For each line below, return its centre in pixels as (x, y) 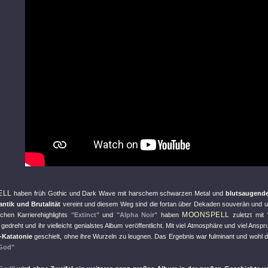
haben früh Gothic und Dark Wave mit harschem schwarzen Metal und (118, 193)
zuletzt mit (248, 215)
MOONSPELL (206, 215)
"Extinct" (85, 215)
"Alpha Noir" (137, 215)
